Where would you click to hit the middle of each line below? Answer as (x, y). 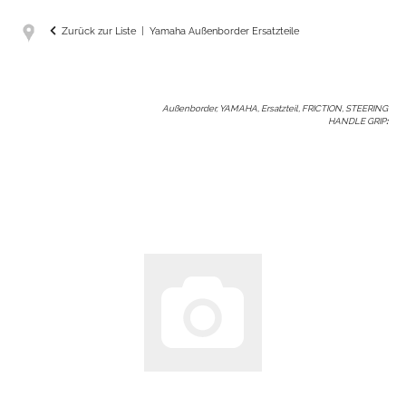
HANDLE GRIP (357, 121)
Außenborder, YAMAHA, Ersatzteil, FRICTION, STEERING (275, 108)
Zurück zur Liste (99, 31)
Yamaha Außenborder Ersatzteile (224, 31)
